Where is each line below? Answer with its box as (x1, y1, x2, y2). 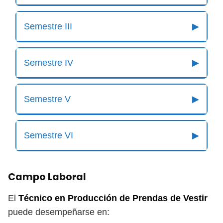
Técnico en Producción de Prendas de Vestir (18, 193, 208, 203)
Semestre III (24, 21, 72, 31)
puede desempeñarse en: (8, 207, 110, 217)
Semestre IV (24, 58, 73, 68)
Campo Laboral (8, 170, 86, 184)
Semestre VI (24, 130, 73, 140)
